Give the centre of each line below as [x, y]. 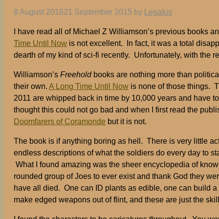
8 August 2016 [39, 12]
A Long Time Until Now [89, 87]
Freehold [76, 75]
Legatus [158, 12]
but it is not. [126, 122]
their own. [31, 87]
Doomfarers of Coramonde [60, 122]
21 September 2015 [98, 12]
